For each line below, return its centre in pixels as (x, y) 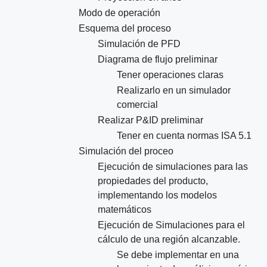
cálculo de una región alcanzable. (169, 240)
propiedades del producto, (153, 181)
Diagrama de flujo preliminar (158, 60)
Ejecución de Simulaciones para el (171, 225)
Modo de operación (119, 13)
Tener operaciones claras (170, 75)
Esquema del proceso (125, 29)
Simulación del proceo (126, 151)
